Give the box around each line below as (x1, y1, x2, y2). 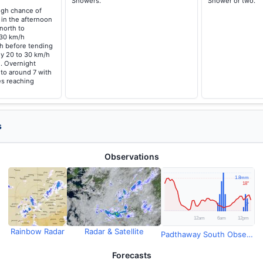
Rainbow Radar (11, 227, 65, 236)
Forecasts (112, 250, 151, 260)
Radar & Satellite (84, 227, 144, 236)
